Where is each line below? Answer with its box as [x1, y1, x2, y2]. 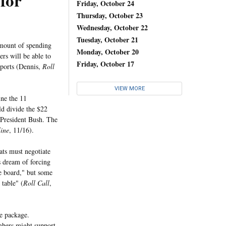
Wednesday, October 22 [77, 22, 148, 33]
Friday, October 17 [77, 58, 134, 69]
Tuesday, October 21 [77, 34, 138, 45]
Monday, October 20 [77, 46, 139, 57]
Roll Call [23, 178, 49, 188]
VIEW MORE [114, 85, 145, 92]
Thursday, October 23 [77, 10, 143, 21]
